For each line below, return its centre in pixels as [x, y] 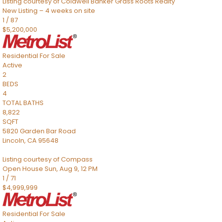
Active [12, 65]
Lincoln [13, 140]
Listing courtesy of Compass [48, 159]
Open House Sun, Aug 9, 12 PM [50, 169]
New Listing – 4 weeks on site [49, 11]
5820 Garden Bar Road [39, 131]
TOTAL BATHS [23, 103]
